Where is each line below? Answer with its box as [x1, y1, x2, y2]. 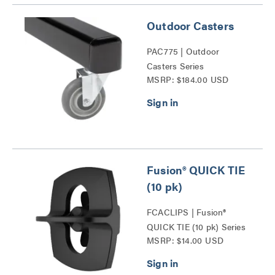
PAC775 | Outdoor [147, 45, 220, 57]
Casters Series [147, 60, 204, 72]
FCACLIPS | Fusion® [147, 206, 227, 218]
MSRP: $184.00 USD [147, 73, 229, 85]
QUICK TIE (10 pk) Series [147, 220, 246, 233]
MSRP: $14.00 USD [147, 234, 224, 246]
